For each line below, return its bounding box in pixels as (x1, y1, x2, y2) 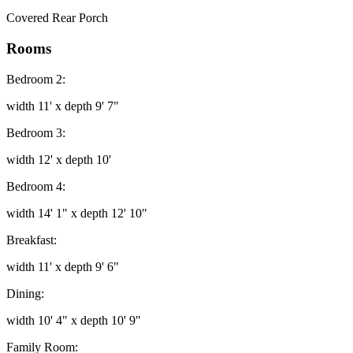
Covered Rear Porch (6, 11, 108, 25)
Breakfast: (6, 232, 57, 247)
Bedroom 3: (6, 125, 65, 139)
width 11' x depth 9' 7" (6, 98, 119, 113)
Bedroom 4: (6, 179, 65, 193)
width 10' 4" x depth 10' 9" (6, 313, 141, 327)
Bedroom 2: (6, 72, 65, 86)
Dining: (6, 286, 44, 300)
